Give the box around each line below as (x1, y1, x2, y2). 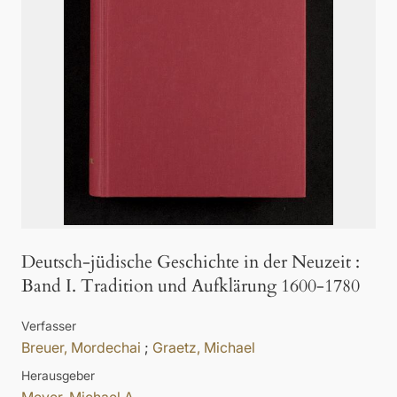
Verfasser (21, 318, 76, 334)
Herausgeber (21, 368, 95, 384)
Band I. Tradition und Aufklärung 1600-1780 (21, 274, 360, 299)
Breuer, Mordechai (21, 339, 141, 357)
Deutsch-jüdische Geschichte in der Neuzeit (21, 250, 351, 275)
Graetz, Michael (152, 339, 255, 357)
